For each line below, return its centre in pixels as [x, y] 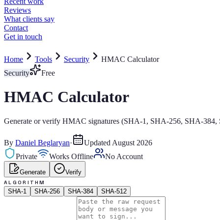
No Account [124, 156]
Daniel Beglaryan [42, 142]
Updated [98, 142]
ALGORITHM [25, 182]
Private [27, 156]
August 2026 [132, 142]
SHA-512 [114, 191]
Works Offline [71, 156]
